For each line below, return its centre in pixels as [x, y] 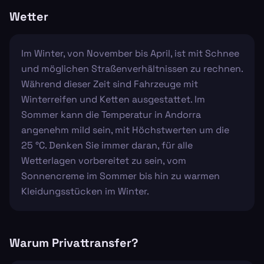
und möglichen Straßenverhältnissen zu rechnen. [132, 68]
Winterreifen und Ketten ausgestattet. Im [113, 99]
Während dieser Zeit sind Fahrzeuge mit [110, 84]
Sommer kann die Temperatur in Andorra [111, 114]
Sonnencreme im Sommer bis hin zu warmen [121, 176]
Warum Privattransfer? [74, 242]
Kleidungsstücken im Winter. [85, 191]
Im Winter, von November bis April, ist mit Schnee [130, 53]
